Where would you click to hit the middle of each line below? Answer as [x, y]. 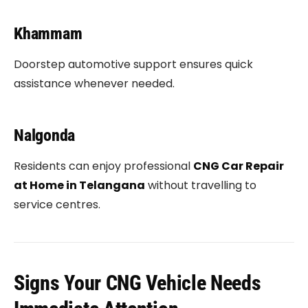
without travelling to [201, 185]
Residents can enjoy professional [103, 166]
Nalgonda [45, 135]
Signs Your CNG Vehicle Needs [137, 283]
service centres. [57, 205]
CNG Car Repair [239, 166]
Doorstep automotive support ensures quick [133, 64]
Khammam [48, 34]
